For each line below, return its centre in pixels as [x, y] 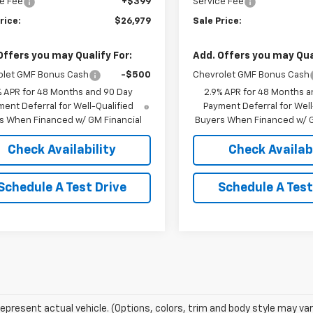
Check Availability [61, 150]
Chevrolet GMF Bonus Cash [252, 75]
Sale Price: [218, 21]
